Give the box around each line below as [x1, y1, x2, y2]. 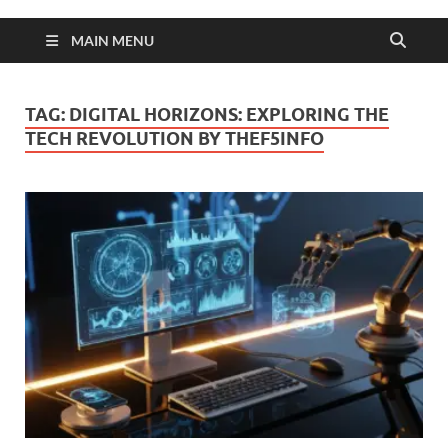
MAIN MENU [71, 32, 154, 49]
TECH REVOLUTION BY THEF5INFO [25, 128, 324, 149]
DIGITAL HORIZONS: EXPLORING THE [69, 104, 389, 125]
